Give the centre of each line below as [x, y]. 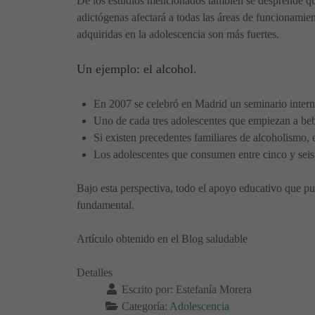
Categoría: [144, 307]
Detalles [95, 273]
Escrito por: [147, 290]
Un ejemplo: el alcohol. [137, 69]
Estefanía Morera [214, 290]
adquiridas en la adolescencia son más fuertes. [178, 34]
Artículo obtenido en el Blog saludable [162, 239]
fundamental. [105, 205]
